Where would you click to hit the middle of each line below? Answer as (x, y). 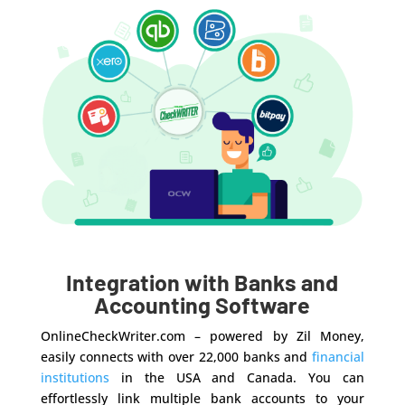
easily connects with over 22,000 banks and (176, 357)
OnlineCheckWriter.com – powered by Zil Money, (202, 336)
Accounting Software (202, 305)
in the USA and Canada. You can (237, 378)
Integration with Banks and (202, 283)
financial (339, 357)
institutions (75, 378)
